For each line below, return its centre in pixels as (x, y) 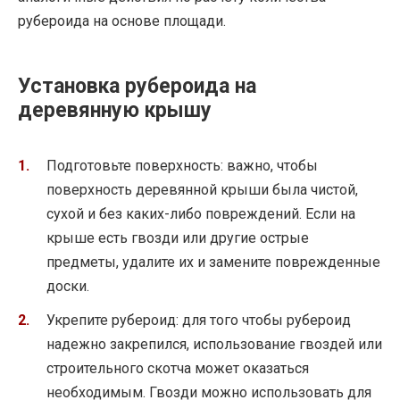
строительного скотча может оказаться (178, 369)
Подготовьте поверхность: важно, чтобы (182, 165)
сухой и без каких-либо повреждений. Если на (201, 213)
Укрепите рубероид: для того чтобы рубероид (199, 321)
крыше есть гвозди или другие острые (178, 237)
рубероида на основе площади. (122, 21)
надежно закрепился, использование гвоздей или (214, 345)
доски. (68, 286)
